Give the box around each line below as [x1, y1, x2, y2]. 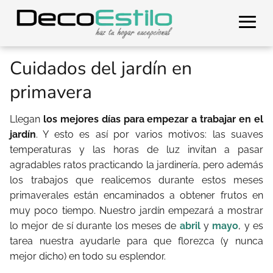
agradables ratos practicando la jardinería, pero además [10, 159, 263, 171]
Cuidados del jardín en [10, 56, 192, 81]
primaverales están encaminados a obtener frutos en [10, 190, 263, 201]
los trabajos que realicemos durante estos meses [10, 174, 263, 186]
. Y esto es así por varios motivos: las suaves [36, 129, 263, 140]
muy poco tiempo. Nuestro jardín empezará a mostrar [10, 205, 263, 216]
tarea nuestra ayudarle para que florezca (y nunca [10, 235, 263, 247]
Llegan [10, 113, 43, 125]
